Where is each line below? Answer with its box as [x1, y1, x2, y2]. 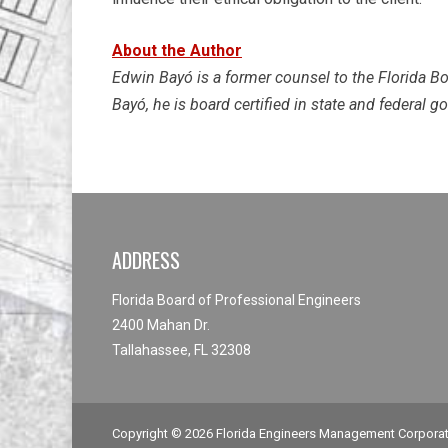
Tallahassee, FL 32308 [112, 342, 251, 358]
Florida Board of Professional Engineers [112, 292, 361, 308]
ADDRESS [112, 245, 180, 275]
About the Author [112, 41, 242, 60]
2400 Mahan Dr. [112, 317, 210, 333]
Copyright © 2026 [112, 425, 216, 441]
